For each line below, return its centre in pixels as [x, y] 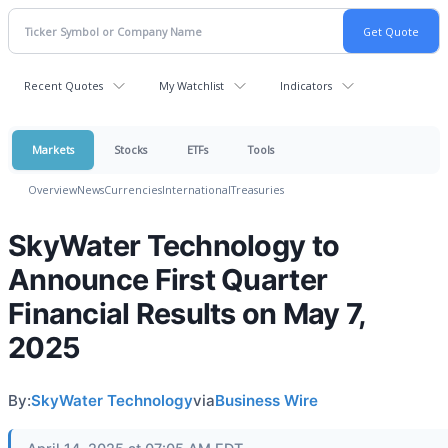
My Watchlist [191, 85]
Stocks [130, 149]
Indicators [306, 85]
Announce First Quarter [168, 279]
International [196, 189]
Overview [52, 189]
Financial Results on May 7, [187, 313]
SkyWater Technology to [174, 245]
